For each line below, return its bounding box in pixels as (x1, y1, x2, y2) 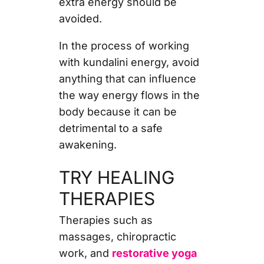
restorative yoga (111, 246, 197, 259)
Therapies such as (58, 213, 153, 226)
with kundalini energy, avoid (58, 55, 199, 68)
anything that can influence (58, 72, 196, 85)
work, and (58, 246, 112, 259)
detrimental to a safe (58, 121, 163, 134)
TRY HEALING (58, 166, 174, 188)
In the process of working (58, 39, 189, 52)
